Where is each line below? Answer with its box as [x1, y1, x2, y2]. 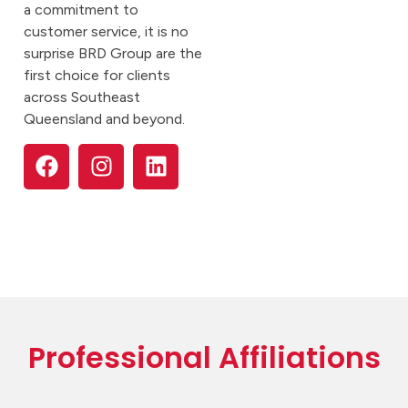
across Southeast [24, 88, 140, 107]
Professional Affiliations [27, 336, 381, 378]
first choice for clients [24, 66, 170, 85]
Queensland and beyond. [24, 110, 185, 128]
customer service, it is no [24, 23, 189, 41]
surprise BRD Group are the [24, 45, 202, 63]
